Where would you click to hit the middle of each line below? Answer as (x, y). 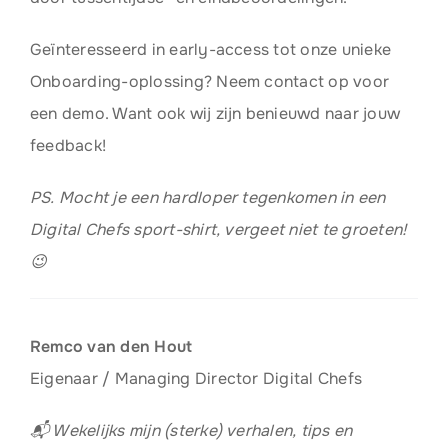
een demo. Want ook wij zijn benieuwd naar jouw (215, 113)
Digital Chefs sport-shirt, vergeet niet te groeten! (218, 229)
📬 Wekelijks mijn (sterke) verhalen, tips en (191, 430)
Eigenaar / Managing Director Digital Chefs (196, 378)
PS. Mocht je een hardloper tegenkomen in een (207, 197)
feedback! (68, 145)
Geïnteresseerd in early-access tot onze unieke (210, 49)
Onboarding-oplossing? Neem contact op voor (209, 81)
